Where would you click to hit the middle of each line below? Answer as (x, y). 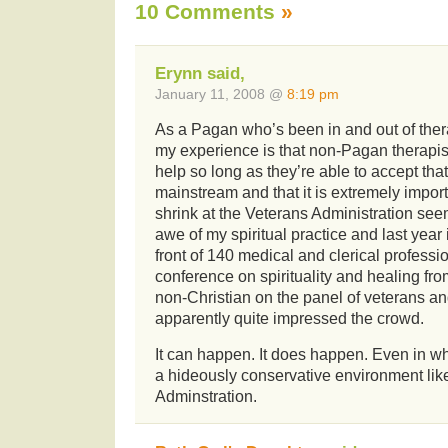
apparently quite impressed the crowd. (289, 319)
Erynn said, (200, 74)
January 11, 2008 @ (221, 94)
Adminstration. (206, 397)
